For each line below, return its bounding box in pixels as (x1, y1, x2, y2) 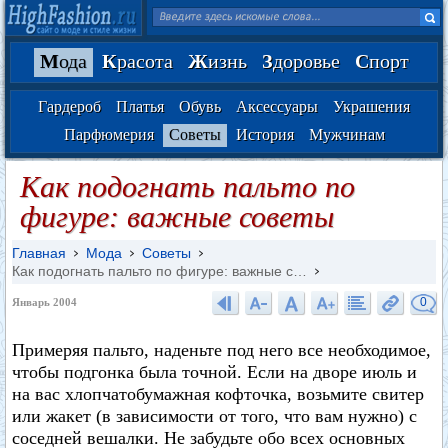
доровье (272, 50, 340, 72)
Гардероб (38, 98, 101, 115)
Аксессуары (236, 98, 318, 115)
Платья (116, 98, 164, 115)
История (235, 126, 294, 143)
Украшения (333, 98, 410, 115)
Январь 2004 (12, 296, 77, 308)
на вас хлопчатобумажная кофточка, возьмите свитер (12, 384, 424, 404)
